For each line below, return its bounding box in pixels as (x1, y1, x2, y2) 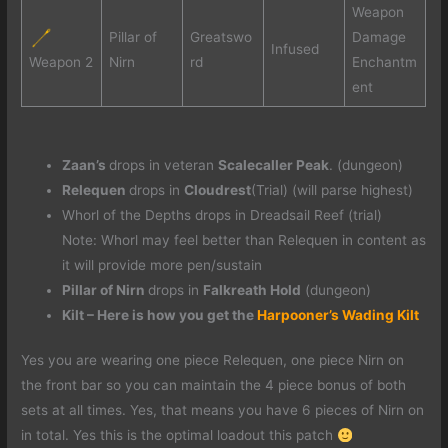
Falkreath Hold (203, 281, 302, 298)
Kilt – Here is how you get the (62, 306, 258, 323)
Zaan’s (62, 156, 110, 173)
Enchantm (351, 54, 417, 71)
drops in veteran (109, 156, 219, 173)
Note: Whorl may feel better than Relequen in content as (62, 231, 427, 248)
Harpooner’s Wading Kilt (257, 306, 420, 323)
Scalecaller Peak (218, 156, 330, 173)
